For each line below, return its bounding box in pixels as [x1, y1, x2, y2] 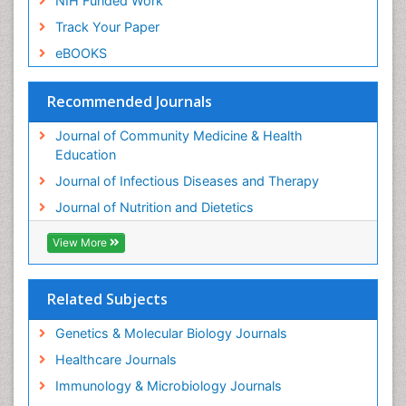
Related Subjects [47, 288, 168, 309]
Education [54, 146, 116, 162]
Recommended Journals [47, 91, 212, 111]
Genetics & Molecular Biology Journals [54, 324, 287, 341]
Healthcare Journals [54, 351, 177, 367]
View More [53, 235, 110, 249]
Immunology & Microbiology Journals [54, 377, 282, 393]
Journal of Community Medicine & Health [54, 127, 303, 143]
